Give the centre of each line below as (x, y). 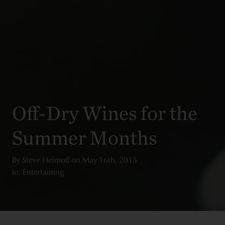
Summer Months (85, 138)
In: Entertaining (38, 172)
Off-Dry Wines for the (105, 113)
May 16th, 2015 (110, 160)
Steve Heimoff (47, 160)
